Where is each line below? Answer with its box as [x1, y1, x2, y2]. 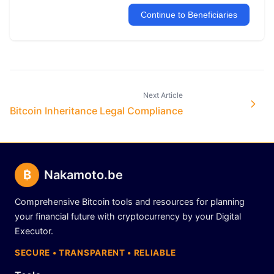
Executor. [15, 226, 53, 236]
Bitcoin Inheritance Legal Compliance [10, 105, 183, 117]
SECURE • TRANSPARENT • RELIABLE [15, 248, 177, 257]
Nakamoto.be [44, 168, 123, 182]
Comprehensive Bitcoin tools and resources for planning [15, 196, 245, 207]
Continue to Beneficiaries [141, 10, 237, 20]
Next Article [143, 91, 183, 100]
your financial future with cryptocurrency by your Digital [15, 211, 241, 221]
